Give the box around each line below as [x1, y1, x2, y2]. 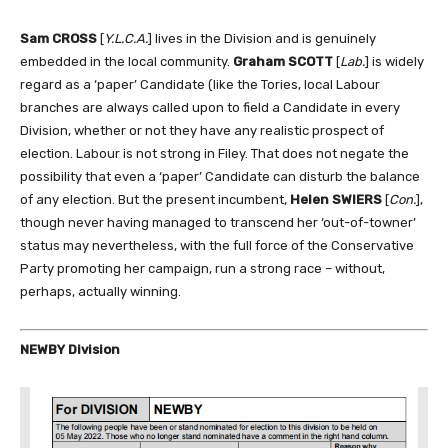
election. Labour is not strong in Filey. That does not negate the [20, 146, 409, 162]
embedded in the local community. [20, 54, 233, 70]
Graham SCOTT [233, 54, 333, 70]
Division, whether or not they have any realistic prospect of [20, 123, 384, 139]
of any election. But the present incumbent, [20, 192, 290, 208]
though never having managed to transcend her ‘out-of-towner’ [20, 215, 416, 231]
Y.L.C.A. [104, 31, 148, 47]
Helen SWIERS [290, 192, 382, 208]
